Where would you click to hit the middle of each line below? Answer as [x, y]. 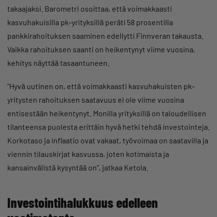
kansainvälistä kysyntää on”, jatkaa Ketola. [78, 167]
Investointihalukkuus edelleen [83, 202]
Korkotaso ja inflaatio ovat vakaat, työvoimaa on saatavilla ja [108, 140]
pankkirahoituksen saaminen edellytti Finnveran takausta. [105, 35]
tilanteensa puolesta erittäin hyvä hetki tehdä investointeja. [108, 126]
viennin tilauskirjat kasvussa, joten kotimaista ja [88, 154]
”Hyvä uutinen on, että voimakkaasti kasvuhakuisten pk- [101, 86]
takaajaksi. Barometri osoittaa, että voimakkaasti [90, 8]
